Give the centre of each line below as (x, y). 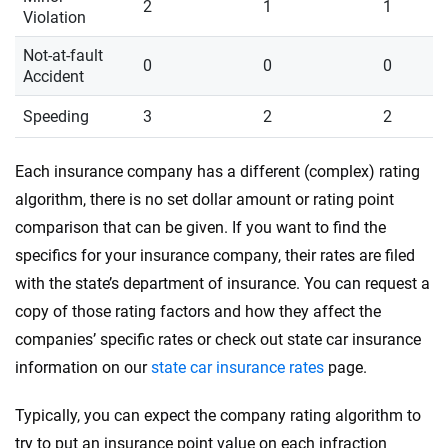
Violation (54, 17)
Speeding (56, 116)
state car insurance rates (237, 367)
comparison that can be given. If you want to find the (200, 227)
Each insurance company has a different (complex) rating (217, 171)
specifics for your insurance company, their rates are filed (215, 255)
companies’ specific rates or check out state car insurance (218, 339)
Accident (53, 76)
